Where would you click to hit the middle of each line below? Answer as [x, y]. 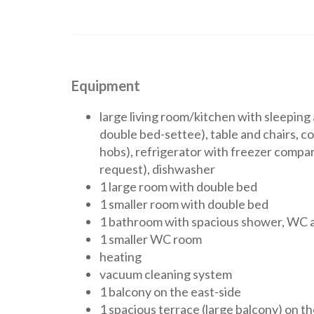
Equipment [106, 86]
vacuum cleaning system [166, 274]
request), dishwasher [157, 169]
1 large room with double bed [178, 186]
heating [121, 257]
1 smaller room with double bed [184, 204]
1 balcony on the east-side [170, 292]
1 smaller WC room [151, 239]
